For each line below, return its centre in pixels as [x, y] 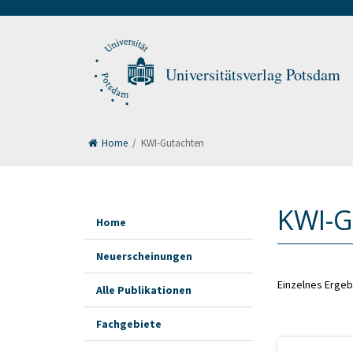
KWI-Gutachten [173, 143]
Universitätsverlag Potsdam [253, 74]
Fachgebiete [129, 324]
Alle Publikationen [144, 290]
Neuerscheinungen [144, 256]
